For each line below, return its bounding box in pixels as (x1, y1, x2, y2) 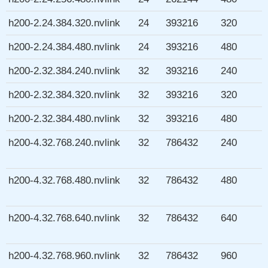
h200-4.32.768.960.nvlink (8, 250, 120, 261)
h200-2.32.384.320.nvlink (8, 89, 120, 100)
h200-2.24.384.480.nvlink (8, 41, 120, 53)
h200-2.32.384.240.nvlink (8, 65, 120, 77)
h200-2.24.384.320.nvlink (8, 17, 120, 29)
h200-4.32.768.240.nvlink (8, 137, 120, 148)
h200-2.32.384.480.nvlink (8, 113, 120, 124)
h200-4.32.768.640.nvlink (8, 212, 120, 224)
